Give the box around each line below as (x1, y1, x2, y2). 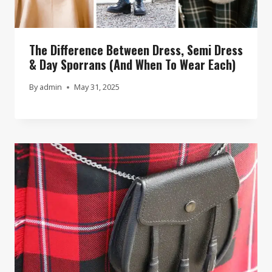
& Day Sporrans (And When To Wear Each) (29, 55, 236, 74)
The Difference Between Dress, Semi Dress (29, 41, 243, 59)
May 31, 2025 (74, 81, 120, 93)
